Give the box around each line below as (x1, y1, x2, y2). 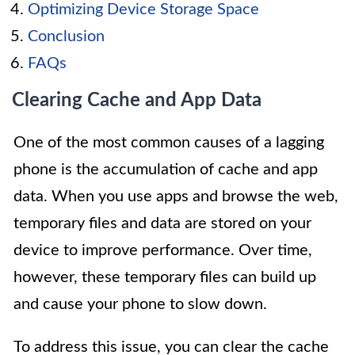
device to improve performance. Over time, (13, 242, 312, 258)
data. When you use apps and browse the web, (13, 189, 338, 204)
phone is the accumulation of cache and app (13, 162, 318, 177)
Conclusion (28, 29, 105, 44)
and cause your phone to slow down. (13, 296, 267, 312)
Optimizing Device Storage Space (28, 2, 259, 17)
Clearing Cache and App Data (12, 91, 261, 110)
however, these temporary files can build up (13, 269, 316, 285)
